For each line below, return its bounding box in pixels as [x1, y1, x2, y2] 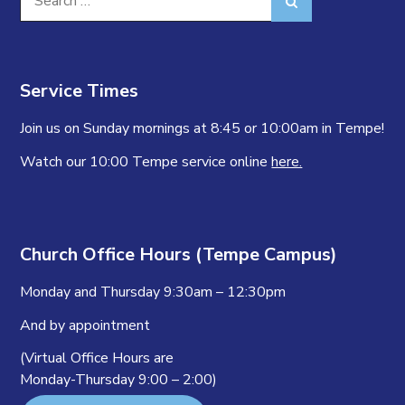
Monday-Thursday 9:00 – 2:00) [20, 370, 218, 391]
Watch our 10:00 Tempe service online [20, 152, 272, 173]
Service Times [20, 79, 139, 104]
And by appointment [20, 315, 151, 335]
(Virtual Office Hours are [20, 348, 174, 369]
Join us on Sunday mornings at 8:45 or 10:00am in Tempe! [20, 118, 385, 139]
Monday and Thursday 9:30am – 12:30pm [20, 281, 287, 302]
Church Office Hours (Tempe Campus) [20, 241, 338, 267]
